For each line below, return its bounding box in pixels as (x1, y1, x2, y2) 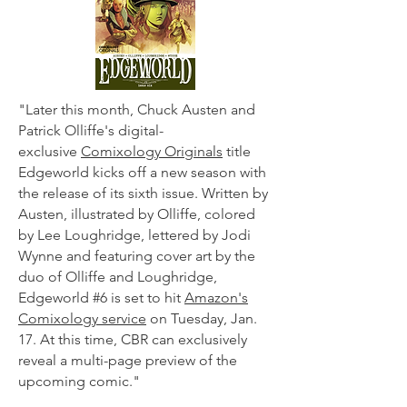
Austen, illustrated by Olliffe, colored (18, 205, 255, 223)
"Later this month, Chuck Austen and (18, 101, 255, 118)
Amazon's (184, 289, 248, 306)
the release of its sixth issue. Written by (18, 184, 268, 202)
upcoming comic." (18, 372, 140, 390)
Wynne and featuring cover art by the (18, 247, 255, 264)
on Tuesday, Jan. (146, 310, 257, 327)
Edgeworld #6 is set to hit (18, 289, 184, 306)
